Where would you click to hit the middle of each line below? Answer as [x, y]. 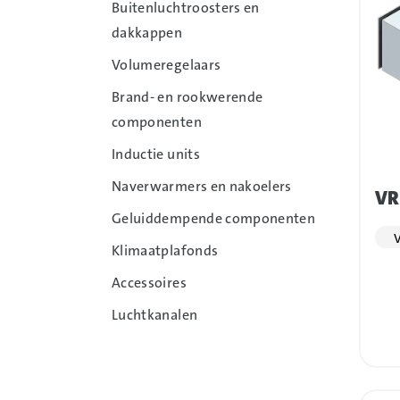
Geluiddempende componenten [214, 219]
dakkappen [147, 33]
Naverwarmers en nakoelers [202, 187]
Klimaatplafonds [165, 251]
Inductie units [156, 154]
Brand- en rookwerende [187, 97]
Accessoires [149, 283]
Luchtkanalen [155, 315]
